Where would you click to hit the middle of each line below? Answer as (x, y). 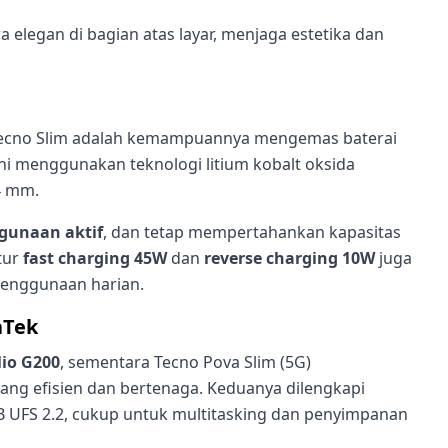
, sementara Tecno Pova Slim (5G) (185, 362)
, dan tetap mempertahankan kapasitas (252, 232)
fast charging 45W (95, 258)
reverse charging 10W (289, 258)
